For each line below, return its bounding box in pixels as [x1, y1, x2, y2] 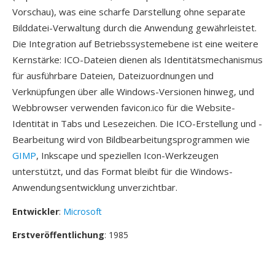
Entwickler [12, 206, 59, 217]
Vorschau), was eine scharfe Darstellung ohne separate [12, 6, 246, 18]
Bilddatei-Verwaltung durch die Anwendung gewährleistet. [12, 21, 257, 34]
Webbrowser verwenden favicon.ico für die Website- [12, 101, 235, 114]
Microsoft [63, 206, 102, 217]
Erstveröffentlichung [12, 229, 104, 241]
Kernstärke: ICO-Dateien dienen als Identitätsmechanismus [12, 53, 263, 66]
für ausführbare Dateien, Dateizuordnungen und [12, 69, 214, 82]
